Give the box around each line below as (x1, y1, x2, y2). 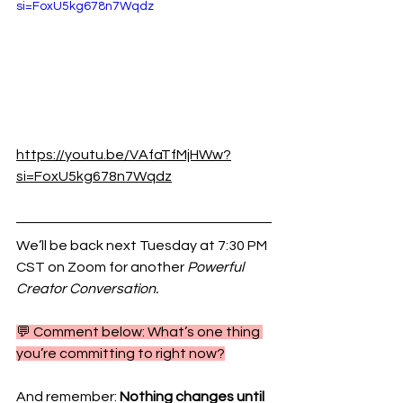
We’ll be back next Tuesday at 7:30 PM (16, 237, 270, 253)
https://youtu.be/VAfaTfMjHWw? (16, 147, 231, 162)
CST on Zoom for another (16, 259, 187, 274)
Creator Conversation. (16, 281, 158, 296)
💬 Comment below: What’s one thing (16, 324, 263, 339)
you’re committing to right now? (16, 345, 225, 361)
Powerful (187, 259, 246, 274)
